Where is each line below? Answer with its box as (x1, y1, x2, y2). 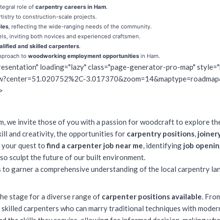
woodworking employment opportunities (28, 53, 139, 59)
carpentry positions (127, 129, 194, 138)
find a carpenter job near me (47, 141, 143, 150)
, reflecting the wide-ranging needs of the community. (8, 23, 152, 30)
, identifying (143, 141, 183, 150)
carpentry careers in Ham (35, 3, 106, 10)
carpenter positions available (102, 192, 202, 201)
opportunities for (69, 129, 127, 138)
